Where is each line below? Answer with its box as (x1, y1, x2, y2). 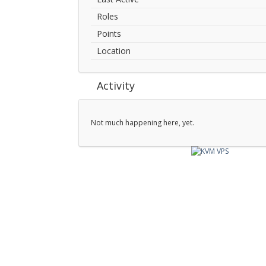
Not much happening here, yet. (91, 118, 194, 128)
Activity (97, 78, 135, 93)
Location (97, 45, 131, 56)
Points (97, 28, 121, 39)
